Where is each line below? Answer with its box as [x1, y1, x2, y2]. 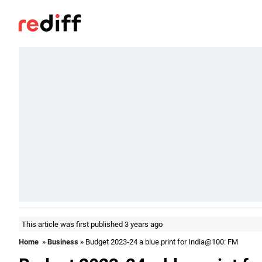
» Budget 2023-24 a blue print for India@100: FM [78, 237, 238, 246]
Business [47, 237, 78, 246]
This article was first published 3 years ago [22, 220, 163, 229]
